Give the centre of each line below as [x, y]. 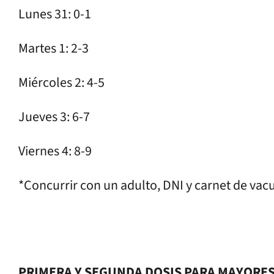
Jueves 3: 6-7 [54, 117]
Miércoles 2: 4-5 [61, 82]
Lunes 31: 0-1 [55, 14]
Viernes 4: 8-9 [55, 151]
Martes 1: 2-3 [54, 48]
